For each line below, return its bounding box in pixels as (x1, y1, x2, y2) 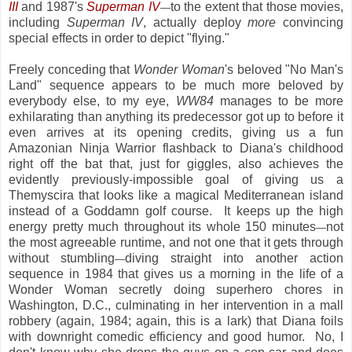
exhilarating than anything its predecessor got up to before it (9, 109, 343, 123)
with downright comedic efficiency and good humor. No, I (9, 329, 343, 343)
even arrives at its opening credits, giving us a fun (9, 125, 343, 139)
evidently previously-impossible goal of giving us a (9, 172, 343, 186)
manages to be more (213, 93, 344, 108)
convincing (283, 15, 344, 29)
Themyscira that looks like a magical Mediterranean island (9, 188, 343, 202)
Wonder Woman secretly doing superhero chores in (9, 282, 343, 296)
